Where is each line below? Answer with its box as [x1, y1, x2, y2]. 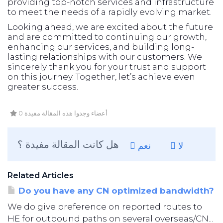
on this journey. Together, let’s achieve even [7, 72, 195, 82]
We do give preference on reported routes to [7, 202, 202, 212]
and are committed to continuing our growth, [7, 32, 207, 42]
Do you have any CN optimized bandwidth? [16, 186, 214, 196]
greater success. [7, 82, 78, 92]
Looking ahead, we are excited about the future [7, 22, 213, 32]
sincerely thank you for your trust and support [7, 62, 206, 72]
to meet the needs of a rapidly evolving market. [7, 7, 212, 17]
